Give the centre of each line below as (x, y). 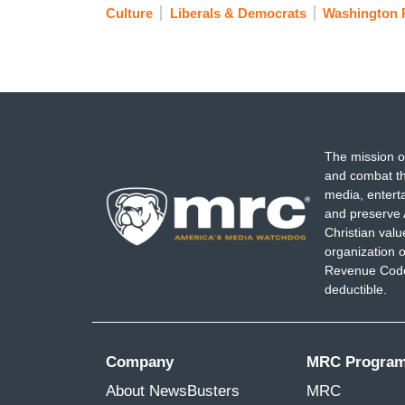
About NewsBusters (173, 391)
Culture (129, 14)
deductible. (355, 289)
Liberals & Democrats (238, 14)
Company (140, 362)
